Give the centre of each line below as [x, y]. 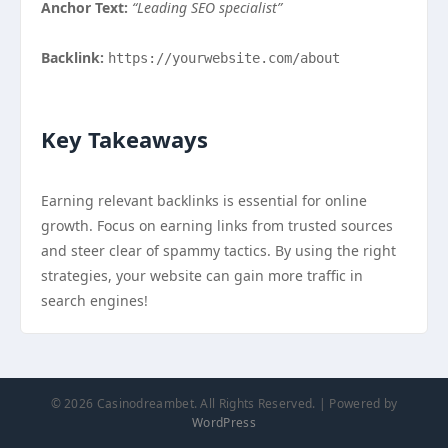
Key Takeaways [124, 139]
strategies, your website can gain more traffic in [202, 275]
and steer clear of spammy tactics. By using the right [218, 250]
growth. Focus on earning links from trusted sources [217, 225]
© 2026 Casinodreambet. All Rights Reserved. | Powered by [224, 403]
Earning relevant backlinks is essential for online [204, 200]
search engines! [94, 300]
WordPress [224, 422]
